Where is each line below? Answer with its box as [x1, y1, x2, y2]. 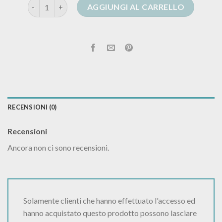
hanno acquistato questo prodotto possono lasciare [23, 208, 197, 218]
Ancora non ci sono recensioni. [7, 142, 109, 152]
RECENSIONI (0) [7, 103, 57, 111]
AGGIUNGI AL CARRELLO [87, 2, 185, 12]
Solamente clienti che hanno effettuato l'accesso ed [23, 196, 195, 206]
